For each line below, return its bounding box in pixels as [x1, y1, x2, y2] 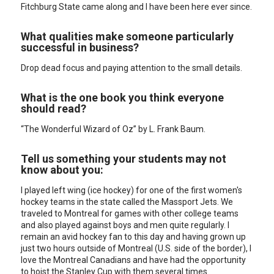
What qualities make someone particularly [21, 30, 234, 43]
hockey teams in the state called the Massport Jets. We [21, 197, 234, 207]
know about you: [21, 163, 104, 176]
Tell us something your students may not [21, 152, 227, 165]
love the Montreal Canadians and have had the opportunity [21, 255, 246, 265]
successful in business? [21, 41, 139, 54]
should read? [21, 102, 87, 115]
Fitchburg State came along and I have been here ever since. [21, 2, 253, 12]
